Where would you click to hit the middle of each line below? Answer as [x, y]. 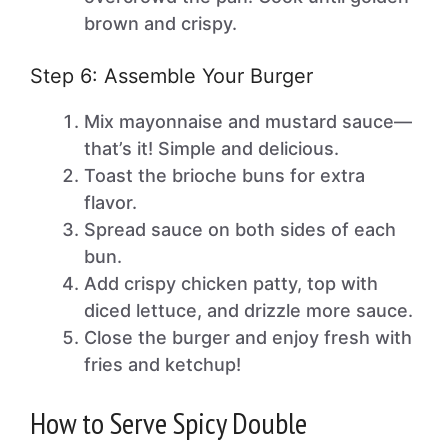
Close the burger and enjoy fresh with [248, 337]
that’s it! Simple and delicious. [211, 148]
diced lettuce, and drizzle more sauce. [248, 310]
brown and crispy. [160, 23]
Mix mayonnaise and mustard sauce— [248, 121]
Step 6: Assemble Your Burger [171, 76]
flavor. [110, 202]
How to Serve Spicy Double [168, 422]
